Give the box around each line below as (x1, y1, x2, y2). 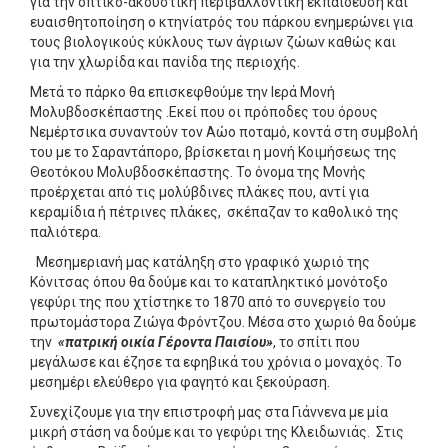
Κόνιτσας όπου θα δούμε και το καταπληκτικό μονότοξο (30, 273, 388, 290)
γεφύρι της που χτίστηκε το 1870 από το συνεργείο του (30, 293, 386, 310)
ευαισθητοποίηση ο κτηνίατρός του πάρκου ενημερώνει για (30, 13, 413, 30)
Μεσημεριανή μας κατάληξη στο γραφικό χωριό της (30, 253, 370, 270)
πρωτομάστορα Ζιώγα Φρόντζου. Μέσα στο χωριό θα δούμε (30, 313, 416, 330)
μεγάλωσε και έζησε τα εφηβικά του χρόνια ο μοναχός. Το (30, 353, 402, 370)
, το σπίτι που (273, 333, 360, 350)
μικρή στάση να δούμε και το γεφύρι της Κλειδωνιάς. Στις (30, 423, 404, 440)
